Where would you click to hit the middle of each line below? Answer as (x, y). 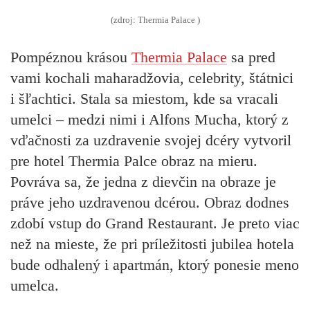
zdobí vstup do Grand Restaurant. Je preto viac (155, 223)
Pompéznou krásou (71, 57)
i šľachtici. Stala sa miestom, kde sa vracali (144, 98)
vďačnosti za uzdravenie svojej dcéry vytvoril (151, 140)
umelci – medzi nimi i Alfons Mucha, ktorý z (149, 119)
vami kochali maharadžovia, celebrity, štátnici (152, 77)
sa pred (251, 57)
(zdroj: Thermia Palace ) (155, 20)
